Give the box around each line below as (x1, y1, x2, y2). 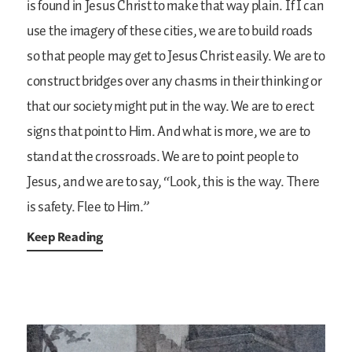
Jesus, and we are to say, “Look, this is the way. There (27, 170, 321, 193)
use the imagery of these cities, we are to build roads (27, 20, 313, 42)
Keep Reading (27, 228, 103, 244)
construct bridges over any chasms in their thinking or (27, 70, 322, 93)
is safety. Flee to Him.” (27, 196, 149, 218)
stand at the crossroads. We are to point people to (27, 145, 299, 168)
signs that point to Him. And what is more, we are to (27, 120, 310, 143)
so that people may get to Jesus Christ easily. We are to (27, 45, 325, 68)
